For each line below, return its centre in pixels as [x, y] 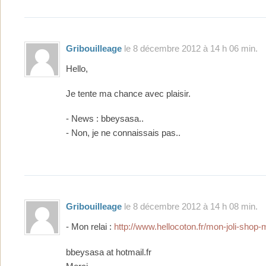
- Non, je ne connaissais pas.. [123, 133]
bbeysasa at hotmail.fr [109, 252]
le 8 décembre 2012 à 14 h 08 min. [190, 207]
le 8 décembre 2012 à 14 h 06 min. [190, 48]
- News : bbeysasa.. [105, 119]
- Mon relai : [90, 227]
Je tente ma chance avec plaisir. [128, 94]
